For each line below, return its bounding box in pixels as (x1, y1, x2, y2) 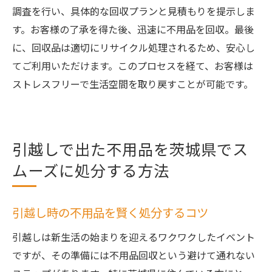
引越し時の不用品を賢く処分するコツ (12, 204, 208, 221)
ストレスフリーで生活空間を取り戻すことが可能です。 (12, 76, 253, 91)
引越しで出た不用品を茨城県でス (12, 138, 248, 160)
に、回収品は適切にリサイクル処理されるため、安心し (12, 40, 255, 55)
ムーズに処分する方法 (12, 159, 169, 181)
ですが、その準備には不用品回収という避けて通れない (12, 248, 255, 262)
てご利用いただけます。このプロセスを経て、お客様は (12, 58, 253, 73)
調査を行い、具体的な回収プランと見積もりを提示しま (12, 4, 255, 18)
